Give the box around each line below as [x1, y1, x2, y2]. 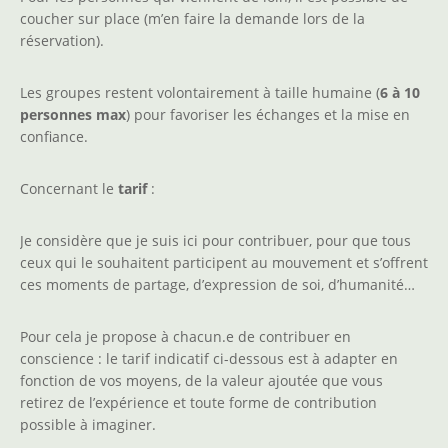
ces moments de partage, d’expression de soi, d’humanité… [20, 275, 415, 295]
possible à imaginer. [20, 415, 156, 435]
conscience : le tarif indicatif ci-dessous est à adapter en [20, 349, 398, 369]
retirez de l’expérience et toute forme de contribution [20, 393, 377, 413]
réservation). [20, 31, 104, 51]
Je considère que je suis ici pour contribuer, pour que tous [20, 231, 411, 251]
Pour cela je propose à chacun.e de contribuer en [20, 327, 351, 347]
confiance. [20, 127, 88, 147]
